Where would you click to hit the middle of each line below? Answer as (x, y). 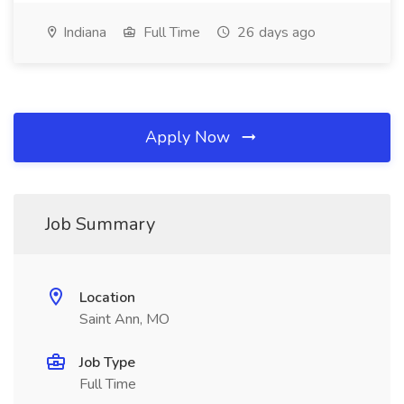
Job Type (107, 363)
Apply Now (190, 137)
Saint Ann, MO (124, 319)
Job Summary (100, 224)
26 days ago (275, 32)
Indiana (83, 32)
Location (107, 298)
